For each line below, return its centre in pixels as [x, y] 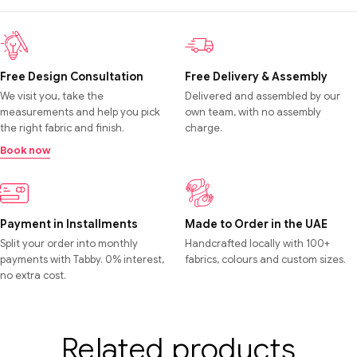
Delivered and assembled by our [263, 96]
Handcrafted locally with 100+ [257, 243]
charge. [204, 127]
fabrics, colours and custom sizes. [265, 259]
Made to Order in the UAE [256, 224]
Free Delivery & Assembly [256, 76]
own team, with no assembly [253, 112]
